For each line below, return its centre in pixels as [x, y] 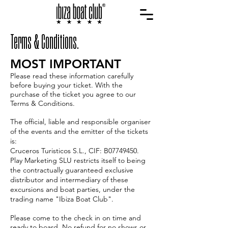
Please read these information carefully [72, 76]
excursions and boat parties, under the [73, 189]
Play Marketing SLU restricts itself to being [78, 160]
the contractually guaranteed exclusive [72, 170]
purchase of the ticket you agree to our [73, 94]
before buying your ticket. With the [66, 85]
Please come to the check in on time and [76, 218]
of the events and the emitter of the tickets [79, 131]
